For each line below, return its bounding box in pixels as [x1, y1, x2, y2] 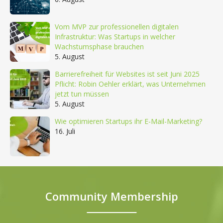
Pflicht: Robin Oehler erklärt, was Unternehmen [55, 79, 206, 89]
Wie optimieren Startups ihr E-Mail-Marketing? [55, 116, 202, 126]
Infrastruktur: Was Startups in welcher [55, 31, 175, 41]
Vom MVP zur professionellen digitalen [55, 21, 179, 31]
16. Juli [55, 126, 75, 136]
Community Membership [45, 188, 178, 204]
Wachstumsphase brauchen [55, 41, 144, 51]
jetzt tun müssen [55, 89, 109, 99]
